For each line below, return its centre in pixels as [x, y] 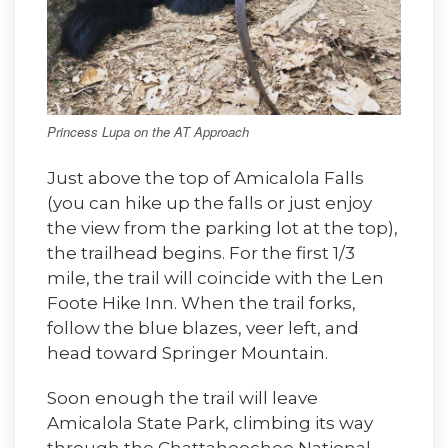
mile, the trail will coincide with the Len [215, 278]
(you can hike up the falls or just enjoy [209, 203]
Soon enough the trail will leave [182, 398]
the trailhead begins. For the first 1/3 [201, 253]
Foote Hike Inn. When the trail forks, [201, 303]
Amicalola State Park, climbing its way [210, 423]
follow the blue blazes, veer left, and [203, 328]
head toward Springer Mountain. [187, 353]
